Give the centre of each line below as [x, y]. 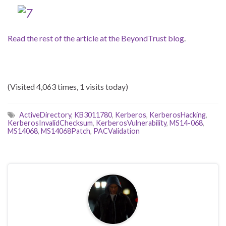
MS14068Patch [66, 131]
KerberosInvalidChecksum [50, 123]
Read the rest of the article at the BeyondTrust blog [96, 38]
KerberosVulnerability [131, 123]
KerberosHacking [178, 115]
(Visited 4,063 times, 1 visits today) [68, 87]
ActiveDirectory [45, 115]
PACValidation [117, 131]
